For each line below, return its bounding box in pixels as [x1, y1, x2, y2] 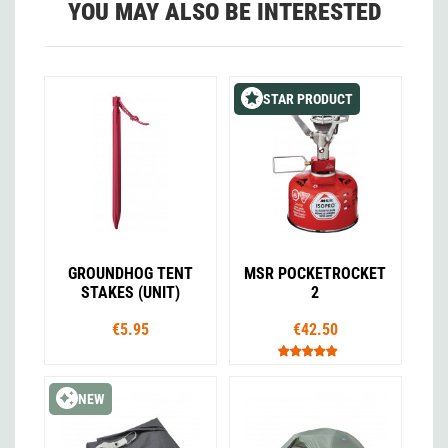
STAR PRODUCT [262, 90, 353, 107]
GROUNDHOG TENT [68, 264, 194, 284]
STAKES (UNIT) [81, 283, 181, 303]
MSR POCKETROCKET [244, 264, 387, 284]
